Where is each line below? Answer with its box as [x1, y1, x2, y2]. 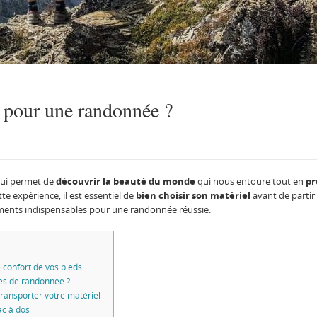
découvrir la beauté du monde [56, 175, 195, 188]
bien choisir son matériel [136, 189, 250, 202]
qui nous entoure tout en [195, 175, 306, 188]
